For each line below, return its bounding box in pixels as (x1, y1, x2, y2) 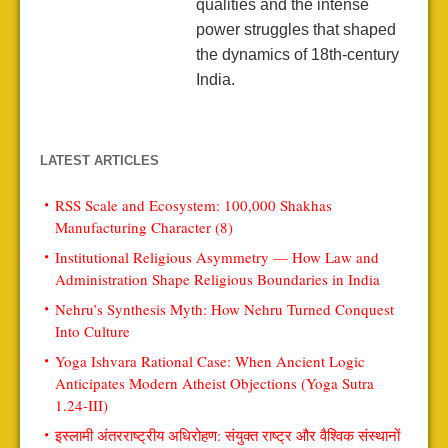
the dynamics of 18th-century (195, 46, 399, 64)
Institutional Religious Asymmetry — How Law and (55, 247, 379, 268)
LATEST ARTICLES (40, 153, 159, 169)
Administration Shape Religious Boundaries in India (55, 269, 380, 290)
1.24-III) (55, 395, 108, 416)
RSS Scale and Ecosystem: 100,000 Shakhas (55, 195, 332, 216)
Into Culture (55, 321, 130, 342)
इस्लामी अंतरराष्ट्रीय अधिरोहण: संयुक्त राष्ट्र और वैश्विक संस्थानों (55, 425, 400, 446)
